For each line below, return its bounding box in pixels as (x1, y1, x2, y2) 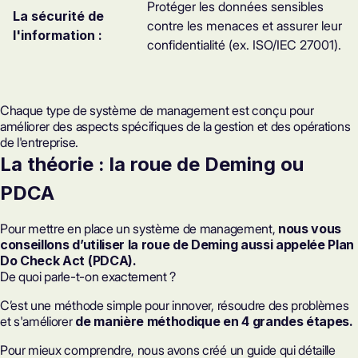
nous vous (277, 221, 342, 237)
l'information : (13, 27, 102, 43)
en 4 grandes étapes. (223, 313, 353, 329)
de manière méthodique (75, 313, 221, 329)
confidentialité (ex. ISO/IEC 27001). (147, 37, 341, 53)
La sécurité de (13, 8, 104, 24)
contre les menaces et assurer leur (147, 18, 342, 34)
